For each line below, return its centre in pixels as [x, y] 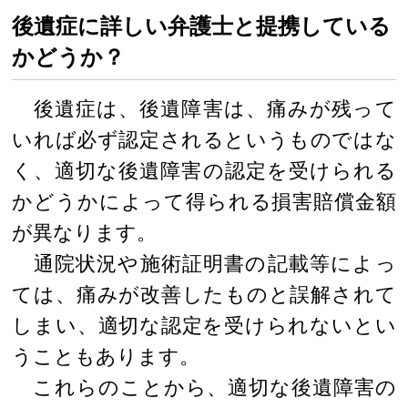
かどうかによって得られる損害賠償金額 [204, 202]
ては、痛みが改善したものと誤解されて [204, 295]
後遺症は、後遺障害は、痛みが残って [204, 109]
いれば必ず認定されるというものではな [204, 140]
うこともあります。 [106, 357]
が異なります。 [85, 233]
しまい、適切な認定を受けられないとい [204, 326]
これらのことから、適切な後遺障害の [204, 388]
